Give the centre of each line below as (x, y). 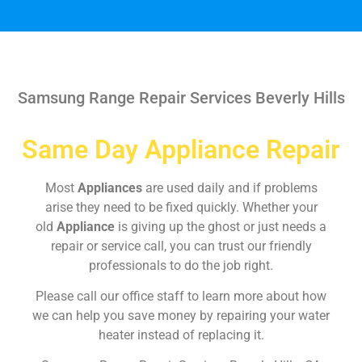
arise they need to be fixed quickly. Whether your (181, 207)
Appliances (111, 187)
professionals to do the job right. (181, 265)
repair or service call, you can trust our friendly (181, 246)
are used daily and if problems (231, 187)
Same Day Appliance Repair (181, 149)
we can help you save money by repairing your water (181, 315)
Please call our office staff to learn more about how (181, 296)
